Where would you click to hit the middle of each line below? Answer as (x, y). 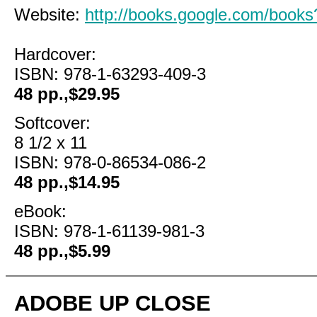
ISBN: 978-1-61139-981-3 (109, 231)
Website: (50, 15)
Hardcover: (55, 54)
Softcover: (52, 123)
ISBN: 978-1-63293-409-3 (110, 74)
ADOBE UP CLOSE (113, 303)
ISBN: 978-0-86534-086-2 (110, 162)
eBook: (40, 211)
